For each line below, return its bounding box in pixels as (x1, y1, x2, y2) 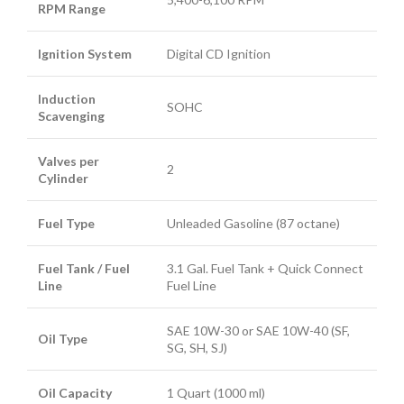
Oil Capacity (38, 384, 112, 400)
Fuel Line (167, 277, 216, 293)
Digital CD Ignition (167, 45, 271, 61)
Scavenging (38, 107, 105, 124)
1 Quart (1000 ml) (167, 384, 265, 400)
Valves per (38, 152, 99, 169)
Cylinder (38, 170, 88, 186)
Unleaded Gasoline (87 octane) (167, 215, 340, 231)
